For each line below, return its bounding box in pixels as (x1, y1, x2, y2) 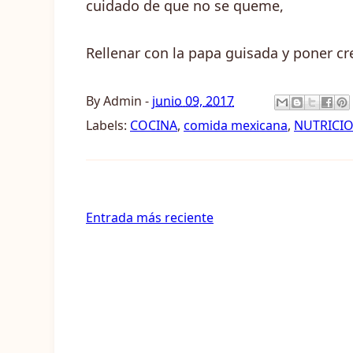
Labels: (86, 117, 130, 134)
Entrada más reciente (86, 209, 214, 226)
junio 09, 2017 (152, 91, 234, 110)
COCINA (130, 117, 177, 134)
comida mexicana (184, 117, 288, 134)
